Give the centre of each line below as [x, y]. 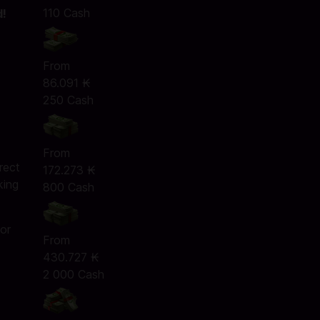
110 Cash [66, 13]
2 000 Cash [73, 274]
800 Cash [68, 187]
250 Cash [68, 100]
